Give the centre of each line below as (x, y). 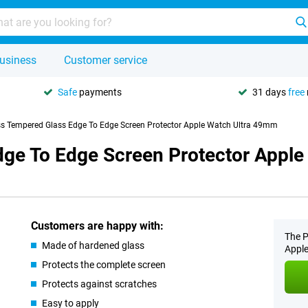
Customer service (106, 60)
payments (99, 92)
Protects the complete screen (104, 265)
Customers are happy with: (98, 226)
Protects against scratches (100, 284)
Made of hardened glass (93, 245)
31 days (270, 92)
